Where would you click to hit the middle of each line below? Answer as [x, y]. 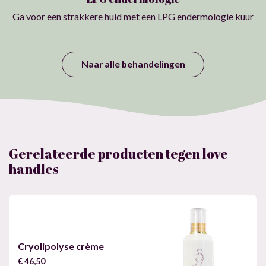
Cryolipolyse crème [61, 246]
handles [34, 169]
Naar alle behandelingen [133, 64]
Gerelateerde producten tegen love [118, 154]
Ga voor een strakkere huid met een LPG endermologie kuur [133, 17]
